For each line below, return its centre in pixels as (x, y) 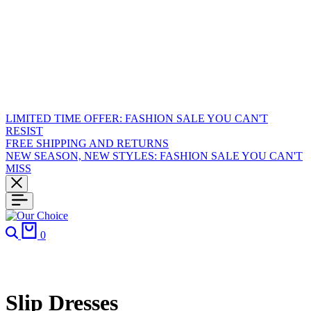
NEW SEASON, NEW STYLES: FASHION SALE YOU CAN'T (154, 156)
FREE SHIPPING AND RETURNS (87, 143)
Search (35, 227)
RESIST (24, 131)
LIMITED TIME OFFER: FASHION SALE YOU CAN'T (137, 118)
